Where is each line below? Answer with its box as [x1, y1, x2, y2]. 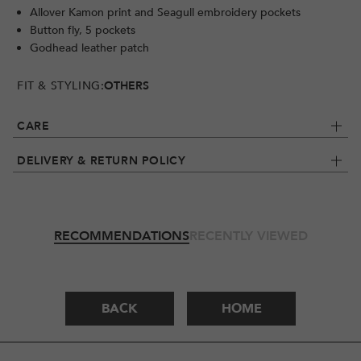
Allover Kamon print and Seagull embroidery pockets [30, 5, 301, 21]
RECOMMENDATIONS [53, 227, 189, 246]
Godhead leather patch [30, 40, 149, 56]
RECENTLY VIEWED [189, 227, 308, 246]
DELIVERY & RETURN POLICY [17, 153, 186, 169]
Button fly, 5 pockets [30, 23, 135, 39]
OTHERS [104, 78, 150, 94]
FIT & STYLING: [17, 78, 105, 94]
